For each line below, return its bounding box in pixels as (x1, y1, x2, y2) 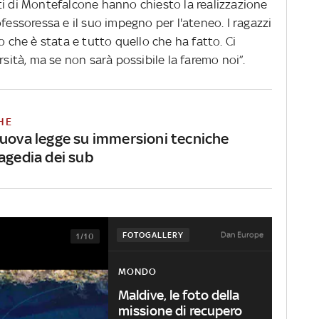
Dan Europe (221, 229, 263, 240)
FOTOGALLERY (122, 230, 184, 241)
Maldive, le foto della (118, 286, 239, 303)
